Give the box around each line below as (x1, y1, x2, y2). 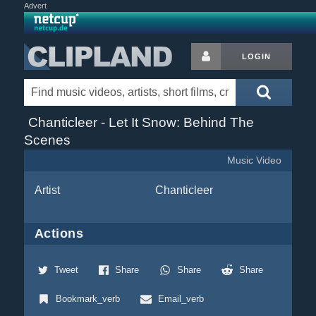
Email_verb (157, 293, 204, 304)
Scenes (23, 133, 71, 147)
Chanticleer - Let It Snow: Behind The (28, 115, 254, 130)
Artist (34, 184, 60, 196)
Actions (34, 226, 84, 241)
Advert (23, 1, 47, 10)
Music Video (227, 155, 282, 166)
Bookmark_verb (55, 293, 120, 304)
